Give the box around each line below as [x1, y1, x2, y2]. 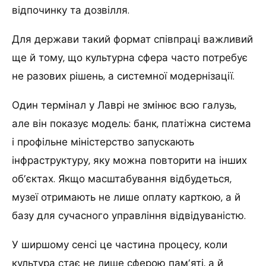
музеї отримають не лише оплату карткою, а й [12, 190, 240, 204]
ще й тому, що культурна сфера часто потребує [12, 50, 248, 64]
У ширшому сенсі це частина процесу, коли [12, 237, 227, 251]
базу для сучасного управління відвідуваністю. [12, 208, 246, 222]
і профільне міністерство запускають [12, 135, 194, 148]
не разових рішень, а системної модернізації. [12, 69, 235, 83]
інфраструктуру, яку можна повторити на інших [12, 153, 247, 167]
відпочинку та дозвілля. [12, 3, 129, 17]
